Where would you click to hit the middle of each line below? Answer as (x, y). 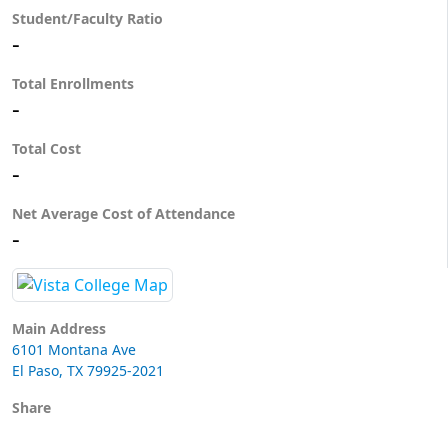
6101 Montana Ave (74, 350)
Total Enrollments (73, 84)
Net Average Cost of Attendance (125, 214)
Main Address (59, 329)
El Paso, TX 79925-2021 (88, 371)
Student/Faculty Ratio (87, 19)
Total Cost (46, 149)
